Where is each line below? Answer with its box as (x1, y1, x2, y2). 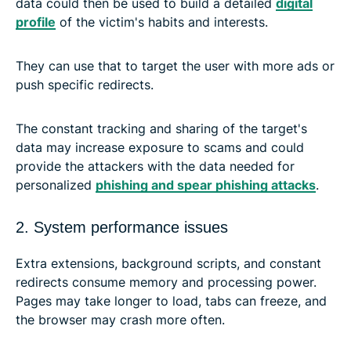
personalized (16, 176, 96, 193)
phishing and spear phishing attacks (96, 176, 316, 193)
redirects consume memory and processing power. (16, 273, 317, 290)
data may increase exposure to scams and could (16, 139, 304, 155)
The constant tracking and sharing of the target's (16, 120, 307, 136)
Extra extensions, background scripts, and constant (16, 255, 321, 271)
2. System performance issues (16, 218, 228, 236)
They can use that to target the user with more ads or (16, 57, 335, 74)
